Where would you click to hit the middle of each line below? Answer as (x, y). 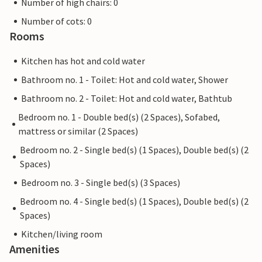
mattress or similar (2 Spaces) (78, 131)
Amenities (35, 249)
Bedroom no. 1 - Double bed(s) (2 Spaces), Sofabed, (119, 117)
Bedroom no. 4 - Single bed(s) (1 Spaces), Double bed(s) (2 (134, 201)
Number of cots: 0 (56, 21)
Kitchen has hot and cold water (83, 61)
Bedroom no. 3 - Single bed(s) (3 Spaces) (101, 183)
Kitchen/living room (62, 234)
